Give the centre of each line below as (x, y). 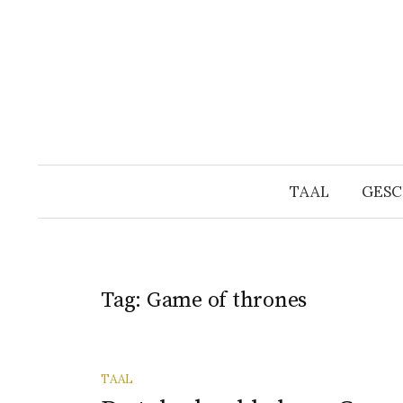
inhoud (63, 36)
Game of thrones (227, 300)
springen (70, 62)
